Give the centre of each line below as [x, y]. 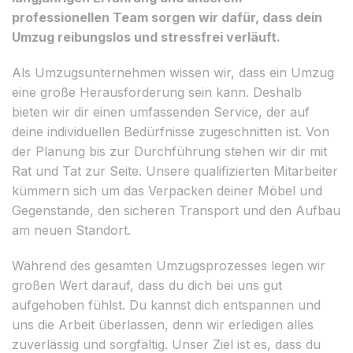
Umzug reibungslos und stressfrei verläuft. [146, 37]
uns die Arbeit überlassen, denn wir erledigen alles [163, 324]
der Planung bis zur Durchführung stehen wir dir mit [169, 151]
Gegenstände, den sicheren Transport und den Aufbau [176, 210]
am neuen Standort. [71, 230]
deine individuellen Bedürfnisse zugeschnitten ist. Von [171, 131]
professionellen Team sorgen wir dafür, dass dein [167, 17]
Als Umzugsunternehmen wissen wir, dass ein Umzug [173, 72]
